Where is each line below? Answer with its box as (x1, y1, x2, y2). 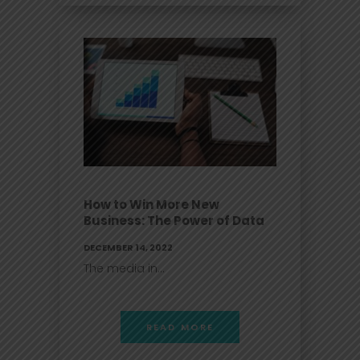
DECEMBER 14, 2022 (84, 241, 173, 254)
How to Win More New (84, 196, 219, 213)
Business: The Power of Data (84, 212, 264, 229)
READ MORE (145, 321, 215, 333)
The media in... (84, 260, 165, 276)
